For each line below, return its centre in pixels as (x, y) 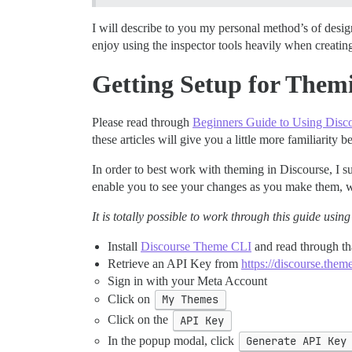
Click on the (139, 320)
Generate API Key (297, 341)
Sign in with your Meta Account (187, 281)
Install (124, 247)
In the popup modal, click (172, 340)
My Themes (191, 300)
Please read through (142, 123)
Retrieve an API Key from (174, 264)
